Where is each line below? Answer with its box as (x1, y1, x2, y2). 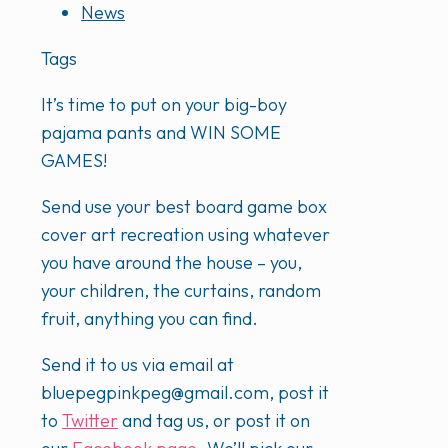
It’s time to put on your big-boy (41, 93, 287, 117)
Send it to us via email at (41, 353, 234, 377)
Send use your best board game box (41, 195, 327, 219)
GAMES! (41, 149, 107, 173)
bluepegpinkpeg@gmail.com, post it (41, 381, 329, 405)
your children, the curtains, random (41, 279, 321, 303)
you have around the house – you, (41, 251, 302, 275)
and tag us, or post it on (118, 409, 310, 433)
